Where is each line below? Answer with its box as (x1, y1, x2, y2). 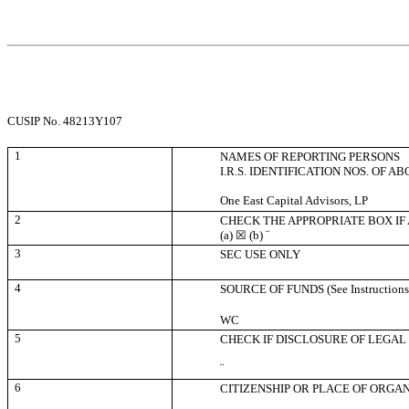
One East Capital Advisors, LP (220, 193, 369, 207)
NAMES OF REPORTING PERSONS (220, 149, 401, 163)
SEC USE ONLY (220, 246, 301, 261)
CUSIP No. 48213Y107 (7, 113, 122, 128)
